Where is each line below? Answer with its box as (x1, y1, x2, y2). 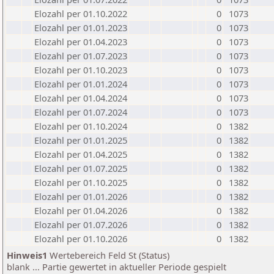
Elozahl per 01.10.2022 (34, 7, 127, 20)
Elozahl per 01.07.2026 (34, 218, 127, 231)
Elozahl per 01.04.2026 (34, 204, 127, 217)
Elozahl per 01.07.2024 (34, 106, 127, 118)
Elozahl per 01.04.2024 (34, 92, 127, 104)
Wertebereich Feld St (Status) (47, 249, 169, 261)
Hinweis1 (7, 249, 47, 261)
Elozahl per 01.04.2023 (34, 35, 127, 48)
